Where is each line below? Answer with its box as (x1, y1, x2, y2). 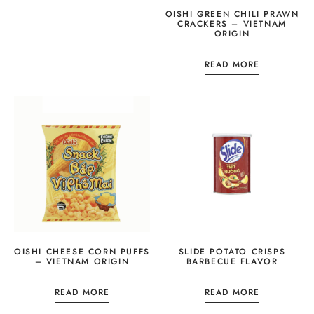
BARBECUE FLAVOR (186, 254, 278, 268)
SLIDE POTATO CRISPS (178, 245, 286, 258)
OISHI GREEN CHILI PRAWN (165, 7, 299, 20)
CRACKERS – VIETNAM (177, 17, 287, 30)
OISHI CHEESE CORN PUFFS (14, 245, 150, 258)
